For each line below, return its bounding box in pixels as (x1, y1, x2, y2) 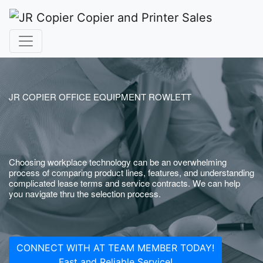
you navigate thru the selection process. (9, 187, 161, 200)
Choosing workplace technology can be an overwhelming (9, 156, 227, 168)
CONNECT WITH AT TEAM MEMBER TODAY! (16, 242, 214, 254)
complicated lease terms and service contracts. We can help (9, 177, 240, 189)
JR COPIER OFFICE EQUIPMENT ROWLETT (9, 90, 191, 103)
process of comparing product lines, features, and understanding (9, 166, 254, 178)
